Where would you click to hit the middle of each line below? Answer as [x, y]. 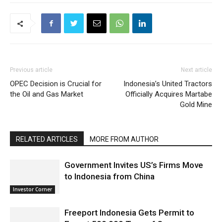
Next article [196, 70]
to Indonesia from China [110, 176]
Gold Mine [196, 105]
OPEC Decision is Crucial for [56, 84]
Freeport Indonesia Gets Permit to [129, 213]
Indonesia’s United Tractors [168, 84]
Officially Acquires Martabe [169, 94]
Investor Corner [32, 189]
